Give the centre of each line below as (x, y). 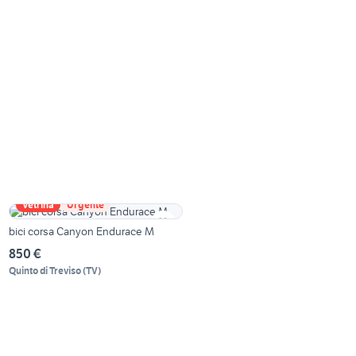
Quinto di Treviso (45, 271)
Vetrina (39, 205)
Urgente (86, 205)
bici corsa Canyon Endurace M (82, 232)
